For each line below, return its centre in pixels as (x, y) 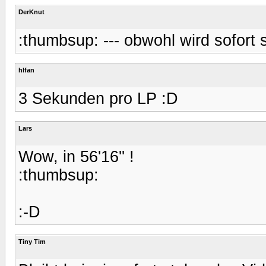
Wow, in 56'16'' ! (76, 156)
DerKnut (31, 12)
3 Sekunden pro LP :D (98, 98)
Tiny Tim (32, 241)
